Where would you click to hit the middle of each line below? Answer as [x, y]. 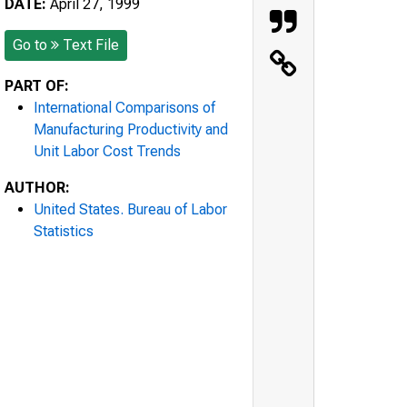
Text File [91, 45]
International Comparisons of [124, 107]
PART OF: [37, 85]
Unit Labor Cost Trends [107, 151]
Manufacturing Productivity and [131, 129]
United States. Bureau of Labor [130, 209]
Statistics [64, 231]
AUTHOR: [37, 187]
